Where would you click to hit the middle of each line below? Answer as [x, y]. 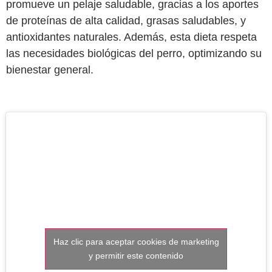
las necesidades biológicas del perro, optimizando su [134, 53]
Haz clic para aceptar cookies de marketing [136, 241]
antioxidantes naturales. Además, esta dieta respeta [131, 37]
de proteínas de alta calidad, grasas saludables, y [126, 20]
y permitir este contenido [136, 255]
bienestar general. [50, 70]
